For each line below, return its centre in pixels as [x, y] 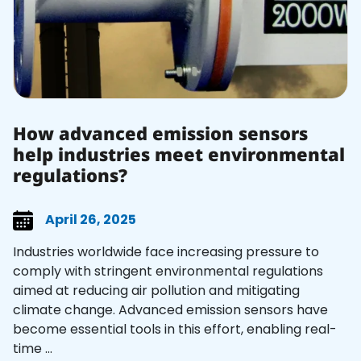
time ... [33, 348]
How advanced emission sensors [160, 133]
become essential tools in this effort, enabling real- [175, 329]
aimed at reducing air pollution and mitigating [156, 290]
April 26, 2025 [91, 220]
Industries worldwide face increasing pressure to [166, 251]
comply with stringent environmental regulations [168, 271]
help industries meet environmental [179, 154]
